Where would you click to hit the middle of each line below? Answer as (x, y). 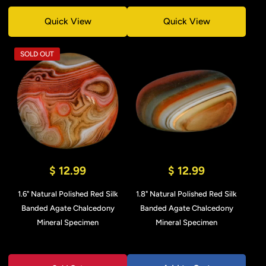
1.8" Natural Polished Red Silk (186, 194)
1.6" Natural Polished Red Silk (68, 194)
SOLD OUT (37, 54)
